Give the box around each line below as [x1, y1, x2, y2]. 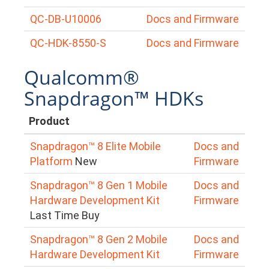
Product [29, 114, 70, 127]
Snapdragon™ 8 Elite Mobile [30, 139, 161, 153]
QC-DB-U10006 [30, 12, 101, 25]
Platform [30, 154, 73, 168]
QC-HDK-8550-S [30, 36, 106, 49]
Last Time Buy [30, 208, 100, 222]
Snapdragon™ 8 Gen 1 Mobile [30, 178, 168, 192]
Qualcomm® [24, 64, 139, 90]
